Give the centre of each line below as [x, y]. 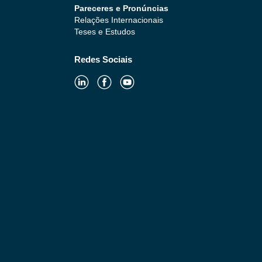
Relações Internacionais [119, 20]
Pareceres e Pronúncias [121, 8]
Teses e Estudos [105, 31]
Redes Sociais [103, 59]
